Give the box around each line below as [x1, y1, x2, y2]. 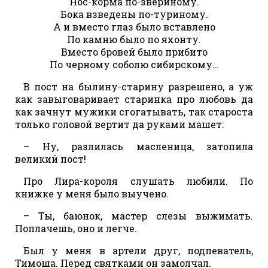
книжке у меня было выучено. [15, 187, 169, 200]
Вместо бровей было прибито [60, 45, 208, 58]
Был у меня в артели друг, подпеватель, [23, 243, 253, 257]
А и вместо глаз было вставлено [53, 20, 215, 33]
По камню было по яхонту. [67, 32, 201, 45]
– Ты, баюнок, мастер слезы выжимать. [23, 209, 253, 222]
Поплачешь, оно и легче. [15, 221, 137, 234]
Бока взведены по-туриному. [60, 7, 208, 20]
